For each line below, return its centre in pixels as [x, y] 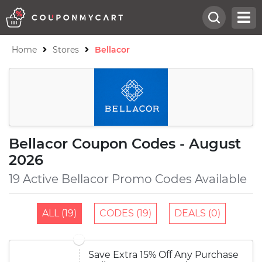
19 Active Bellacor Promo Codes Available [128, 179]
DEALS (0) [197, 213]
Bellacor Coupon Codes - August [125, 144]
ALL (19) [59, 213]
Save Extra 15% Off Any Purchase [163, 255]
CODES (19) [125, 213]
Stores [66, 50]
